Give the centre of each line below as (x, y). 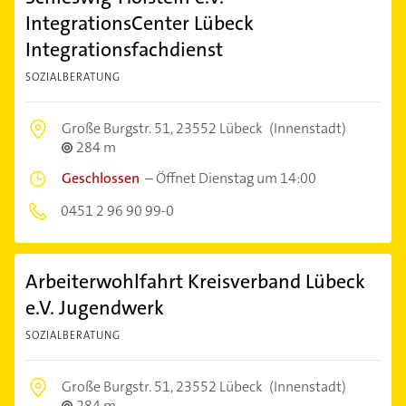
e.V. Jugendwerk (95, 308)
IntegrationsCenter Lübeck (140, 23)
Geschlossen (101, 178)
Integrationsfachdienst (124, 49)
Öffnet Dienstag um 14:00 (236, 178)
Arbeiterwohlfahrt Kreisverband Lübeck (195, 281)
